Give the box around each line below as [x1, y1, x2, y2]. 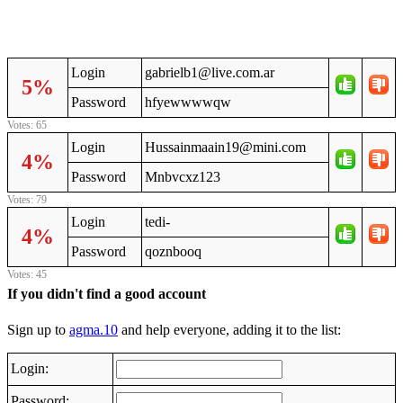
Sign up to [7, 321, 69, 337]
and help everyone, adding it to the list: [118, 321, 341, 337]
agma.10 [69, 321, 118, 337]
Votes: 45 [7, 267, 47, 281]
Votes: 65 [7, 119, 47, 132]
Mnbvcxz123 [145, 169, 220, 185]
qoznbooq [145, 243, 201, 259]
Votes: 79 [7, 193, 47, 206]
